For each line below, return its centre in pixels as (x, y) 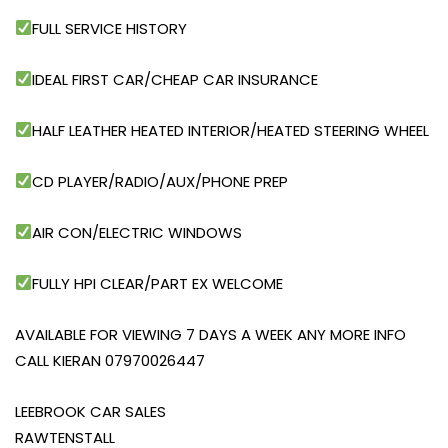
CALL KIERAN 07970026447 (110, 360)
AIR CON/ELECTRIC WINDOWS (137, 232)
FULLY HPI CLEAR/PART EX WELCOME (158, 283)
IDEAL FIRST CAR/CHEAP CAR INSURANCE (175, 79)
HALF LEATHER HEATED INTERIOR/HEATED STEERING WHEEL (231, 130)
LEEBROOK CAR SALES (90, 411)
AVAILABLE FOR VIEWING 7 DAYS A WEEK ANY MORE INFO (210, 334)
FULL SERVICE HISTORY (110, 28)
